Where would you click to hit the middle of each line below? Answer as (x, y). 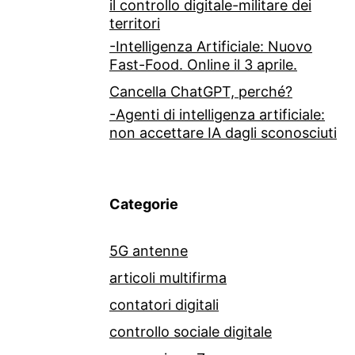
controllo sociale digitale (191, 332)
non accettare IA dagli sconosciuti (223, 133)
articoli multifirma (168, 278)
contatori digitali (164, 305)
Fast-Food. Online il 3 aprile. (203, 65)
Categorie (144, 204)
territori (135, 24)
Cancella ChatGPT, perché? (201, 92)
